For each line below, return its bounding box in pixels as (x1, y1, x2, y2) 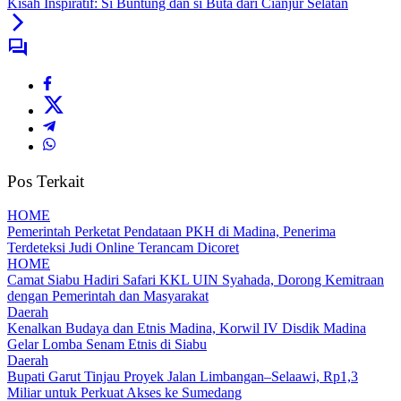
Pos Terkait (7, 171, 84, 191)
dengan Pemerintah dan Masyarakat (7, 288, 209, 304)
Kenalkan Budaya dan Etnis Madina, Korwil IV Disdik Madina (7, 320, 366, 337)
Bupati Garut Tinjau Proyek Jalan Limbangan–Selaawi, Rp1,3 (7, 369, 358, 385)
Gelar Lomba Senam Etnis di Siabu (7, 337, 207, 353)
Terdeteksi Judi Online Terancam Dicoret (7, 240, 239, 256)
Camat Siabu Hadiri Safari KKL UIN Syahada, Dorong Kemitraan (7, 272, 384, 288)
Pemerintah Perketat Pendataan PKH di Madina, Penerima (7, 224, 336, 240)
